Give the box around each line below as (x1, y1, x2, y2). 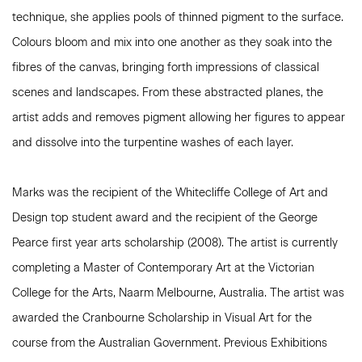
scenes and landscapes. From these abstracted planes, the (12, 86, 323, 100)
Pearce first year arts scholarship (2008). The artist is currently (12, 236, 338, 250)
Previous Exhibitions (224, 336, 327, 351)
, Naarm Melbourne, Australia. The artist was (113, 286, 344, 301)
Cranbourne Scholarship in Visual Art (82, 311, 277, 326)
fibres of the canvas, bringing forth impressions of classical (12, 61, 319, 75)
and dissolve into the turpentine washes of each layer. (12, 136, 293, 150)
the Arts (72, 286, 113, 301)
